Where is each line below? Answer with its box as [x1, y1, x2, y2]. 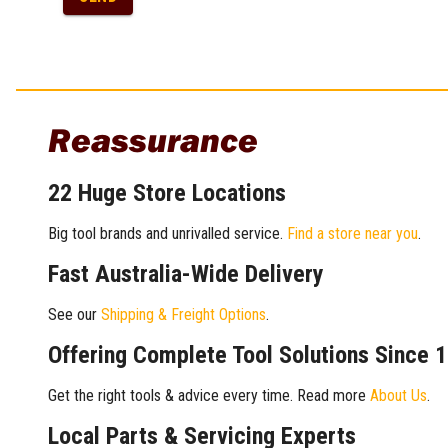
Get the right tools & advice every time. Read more [48, 385, 370, 405]
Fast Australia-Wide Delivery [48, 259, 324, 288]
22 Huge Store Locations [48, 178, 286, 207]
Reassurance [48, 117, 258, 161]
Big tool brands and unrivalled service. [48, 223, 287, 243]
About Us [370, 385, 427, 405]
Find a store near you [287, 223, 418, 243]
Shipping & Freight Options [101, 304, 266, 324]
